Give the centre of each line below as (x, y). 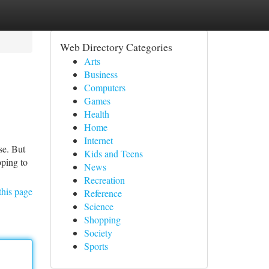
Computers (104, 87)
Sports (96, 246)
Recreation (104, 180)
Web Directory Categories (116, 47)
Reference (103, 193)
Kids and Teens (113, 153)
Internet (98, 140)
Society (98, 233)
